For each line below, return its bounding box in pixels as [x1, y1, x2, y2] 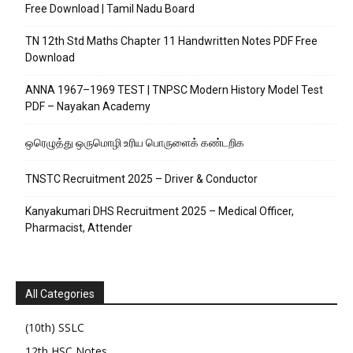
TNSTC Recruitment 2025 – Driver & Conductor [25, 173, 258, 186]
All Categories [25, 288, 95, 301]
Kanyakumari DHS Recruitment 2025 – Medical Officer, [25, 205, 294, 218]
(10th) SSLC [25, 320, 84, 336]
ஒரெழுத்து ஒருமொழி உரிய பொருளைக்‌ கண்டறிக [25, 136, 244, 150]
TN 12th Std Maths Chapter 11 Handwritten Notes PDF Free [25, 35, 318, 48]
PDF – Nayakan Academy [25, 100, 150, 113]
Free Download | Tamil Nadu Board [25, 2, 195, 16]
